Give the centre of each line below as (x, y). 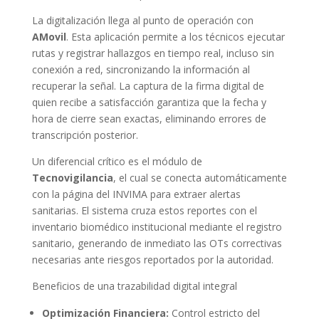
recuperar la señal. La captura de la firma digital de (148, 86)
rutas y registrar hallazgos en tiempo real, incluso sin (153, 53)
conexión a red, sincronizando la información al (141, 70)
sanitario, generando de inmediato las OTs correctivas (157, 244)
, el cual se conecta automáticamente (200, 178)
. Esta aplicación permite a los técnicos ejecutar (175, 37)
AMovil (49, 37)
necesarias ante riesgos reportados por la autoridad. (152, 260)
